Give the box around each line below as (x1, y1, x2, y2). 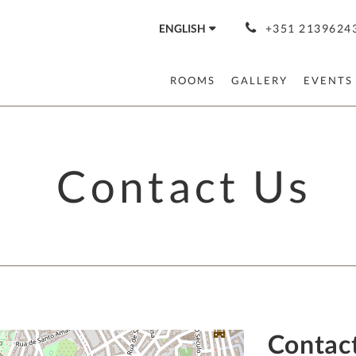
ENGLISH (158, 21, 206, 35)
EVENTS (304, 74, 353, 87)
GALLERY (231, 74, 288, 87)
